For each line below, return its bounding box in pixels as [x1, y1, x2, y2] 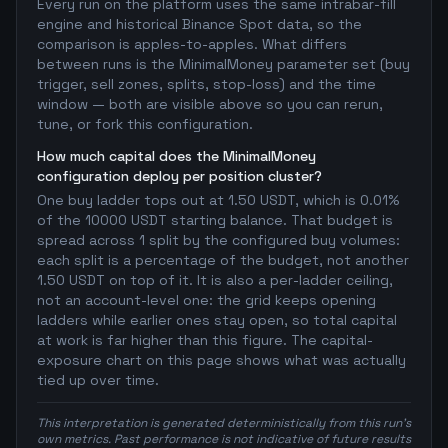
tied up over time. [37, 371, 159, 389]
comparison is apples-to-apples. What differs [37, 35, 347, 53]
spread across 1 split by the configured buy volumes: [37, 231, 400, 249]
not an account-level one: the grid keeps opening [37, 291, 376, 309]
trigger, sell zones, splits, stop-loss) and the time [37, 75, 376, 93]
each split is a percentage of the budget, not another [37, 251, 409, 269]
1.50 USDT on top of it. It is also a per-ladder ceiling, [37, 271, 393, 289]
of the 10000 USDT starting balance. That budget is [37, 211, 393, 229]
